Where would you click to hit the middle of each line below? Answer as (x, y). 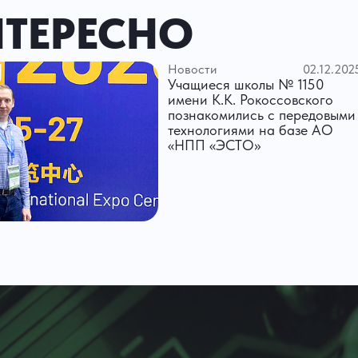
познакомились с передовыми (262, 115)
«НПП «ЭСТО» (215, 145)
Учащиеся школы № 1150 (247, 85)
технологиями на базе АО (251, 130)
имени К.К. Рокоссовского (251, 100)
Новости (193, 70)
